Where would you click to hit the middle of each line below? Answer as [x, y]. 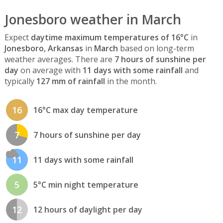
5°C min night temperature [86, 184]
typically [20, 81]
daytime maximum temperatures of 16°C [110, 37]
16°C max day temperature [85, 110]
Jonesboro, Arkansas [44, 48]
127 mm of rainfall [70, 81]
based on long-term [156, 48]
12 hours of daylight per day [88, 209]
